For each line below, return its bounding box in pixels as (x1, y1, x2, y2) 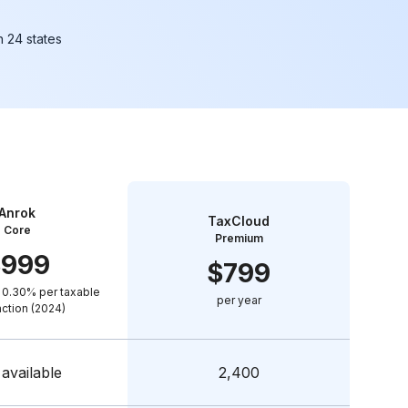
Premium (214, 231, 263, 245)
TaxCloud (208, 213, 270, 229)
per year (216, 293, 261, 307)
